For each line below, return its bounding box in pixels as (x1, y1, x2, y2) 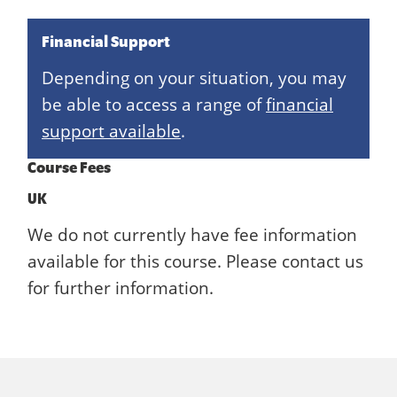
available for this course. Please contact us (27, 250, 363, 273)
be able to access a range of (42, 93, 266, 116)
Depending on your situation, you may (42, 66, 346, 90)
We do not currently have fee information (27, 223, 357, 246)
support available (42, 120, 181, 143)
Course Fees (27, 158, 111, 177)
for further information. (27, 276, 214, 300)
